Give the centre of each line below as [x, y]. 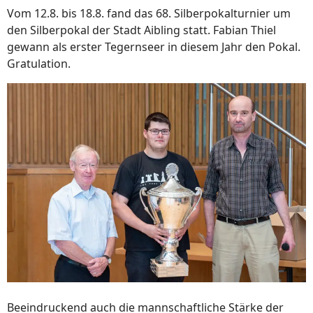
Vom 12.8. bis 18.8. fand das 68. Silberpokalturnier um [149, 13]
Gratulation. [39, 64]
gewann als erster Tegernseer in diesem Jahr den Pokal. [154, 47]
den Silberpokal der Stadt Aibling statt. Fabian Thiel [141, 30]
